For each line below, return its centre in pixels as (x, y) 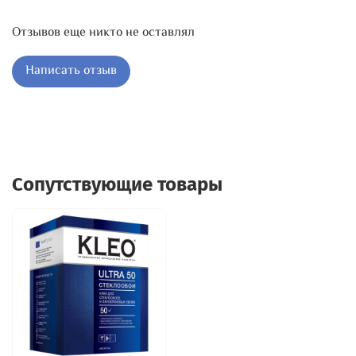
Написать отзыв (71, 72)
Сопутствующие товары (117, 184)
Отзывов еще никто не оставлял (103, 33)
